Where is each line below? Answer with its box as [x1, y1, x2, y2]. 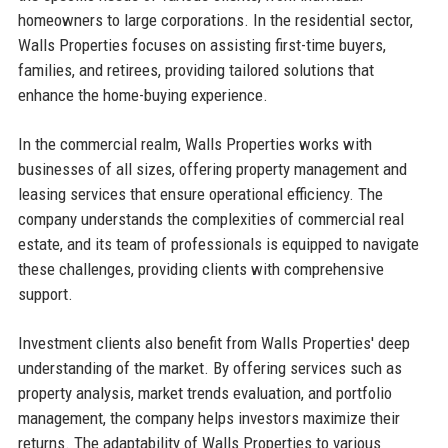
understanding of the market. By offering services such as [17, 358, 402, 379]
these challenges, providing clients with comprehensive [17, 259, 384, 280]
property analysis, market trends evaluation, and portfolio [17, 383, 392, 404]
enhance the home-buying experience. [17, 85, 268, 106]
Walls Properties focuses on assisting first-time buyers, [17, 35, 386, 56]
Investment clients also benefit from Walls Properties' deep [17, 333, 410, 354]
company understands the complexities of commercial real [17, 209, 404, 230]
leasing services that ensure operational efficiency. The [17, 184, 383, 205]
